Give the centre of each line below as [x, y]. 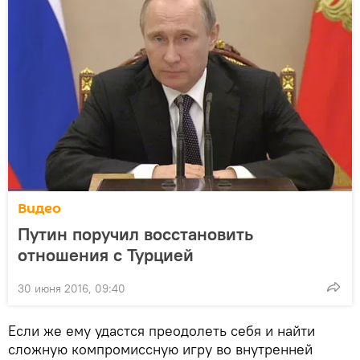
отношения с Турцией [106, 254]
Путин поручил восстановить [135, 233]
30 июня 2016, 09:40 [72, 288]
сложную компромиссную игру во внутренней [160, 349]
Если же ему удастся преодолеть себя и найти [162, 330]
